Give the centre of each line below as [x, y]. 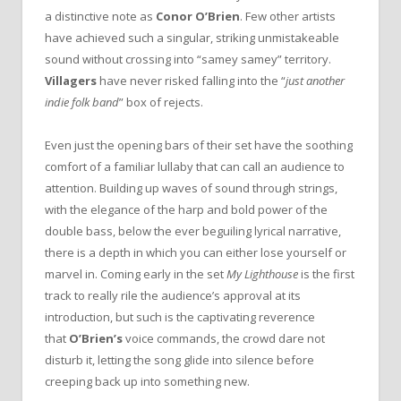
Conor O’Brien [198, 17]
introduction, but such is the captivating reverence [180, 317]
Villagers [72, 81]
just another [315, 81]
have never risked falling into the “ [192, 81]
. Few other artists [288, 17]
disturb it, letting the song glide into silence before [179, 360]
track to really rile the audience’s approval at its [173, 296]
